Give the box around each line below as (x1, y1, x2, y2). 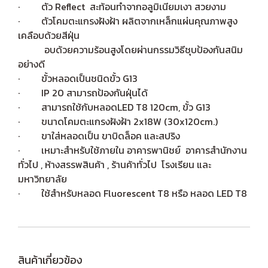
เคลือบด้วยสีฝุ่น (18, 28, 80, 42)
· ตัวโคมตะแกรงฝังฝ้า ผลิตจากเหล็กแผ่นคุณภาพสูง (18, 14, 237, 28)
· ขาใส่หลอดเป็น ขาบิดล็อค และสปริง (18, 129, 180, 143)
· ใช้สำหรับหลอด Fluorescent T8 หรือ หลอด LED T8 (18, 186, 247, 200)
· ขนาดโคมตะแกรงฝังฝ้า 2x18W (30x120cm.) (18, 114, 218, 129)
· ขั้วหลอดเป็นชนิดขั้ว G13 (18, 71, 138, 86)
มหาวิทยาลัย (18, 172, 67, 186)
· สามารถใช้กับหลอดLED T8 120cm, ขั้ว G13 (18, 100, 211, 114)
